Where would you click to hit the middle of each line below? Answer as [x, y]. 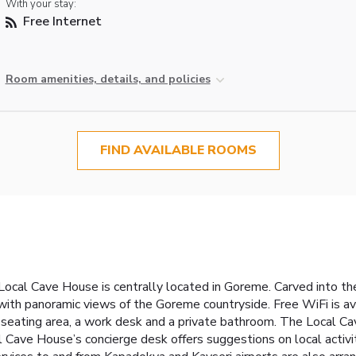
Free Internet [60, 22]
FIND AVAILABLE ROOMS [178, 151]
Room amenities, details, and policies [108, 79]
